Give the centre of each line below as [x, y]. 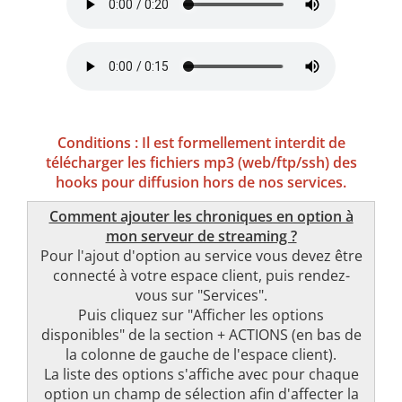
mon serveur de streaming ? [201, 236]
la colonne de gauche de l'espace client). [201, 354]
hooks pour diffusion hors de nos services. [201, 182]
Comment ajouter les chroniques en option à [201, 216]
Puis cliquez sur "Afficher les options [201, 315]
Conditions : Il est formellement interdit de [201, 143]
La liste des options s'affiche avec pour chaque [201, 374]
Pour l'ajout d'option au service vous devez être [201, 256]
